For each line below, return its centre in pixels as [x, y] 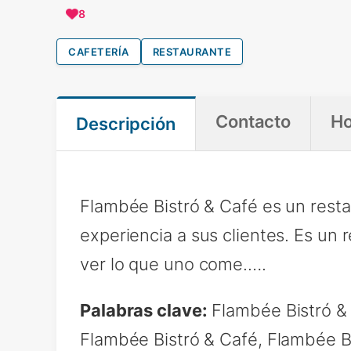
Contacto [253, 121]
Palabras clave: [144, 310]
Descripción [126, 124]
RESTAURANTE [192, 52]
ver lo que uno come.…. [173, 264]
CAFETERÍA [99, 52]
